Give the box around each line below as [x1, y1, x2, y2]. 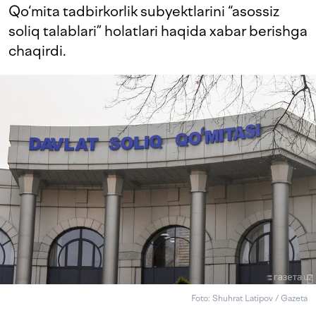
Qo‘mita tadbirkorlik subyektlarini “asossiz [8, 3, 279, 20]
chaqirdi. [8, 42, 66, 59]
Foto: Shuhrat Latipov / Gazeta [191, 293, 308, 304]
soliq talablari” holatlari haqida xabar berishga [8, 23, 308, 39]
